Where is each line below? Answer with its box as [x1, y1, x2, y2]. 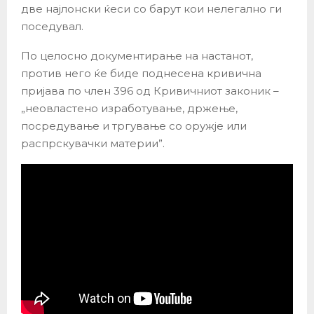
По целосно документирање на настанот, [21, 48, 253, 62]
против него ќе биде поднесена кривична [21, 66, 261, 80]
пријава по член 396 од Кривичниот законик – [21, 83, 279, 97]
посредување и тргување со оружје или [21, 118, 247, 132]
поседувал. [21, 19, 83, 33]
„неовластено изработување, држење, [21, 101, 238, 115]
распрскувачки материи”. [21, 136, 165, 150]
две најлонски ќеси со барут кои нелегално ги [21, 1, 282, 15]
